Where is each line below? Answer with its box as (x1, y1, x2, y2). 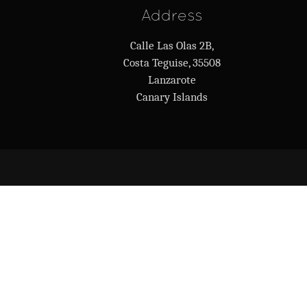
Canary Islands (136, 90, 208, 103)
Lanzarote (147, 73, 196, 86)
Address (141, 5, 203, 24)
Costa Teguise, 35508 (123, 56, 221, 69)
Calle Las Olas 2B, (130, 39, 214, 52)
